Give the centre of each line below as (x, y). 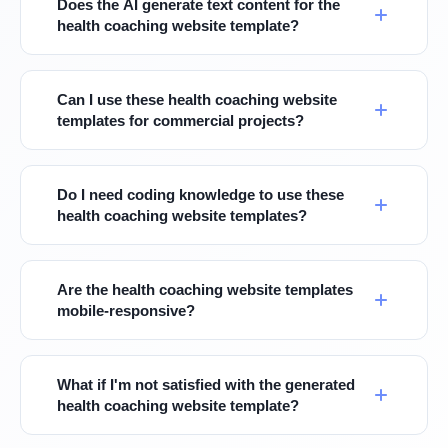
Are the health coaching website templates (205, 289)
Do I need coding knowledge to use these (200, 194)
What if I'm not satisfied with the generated (206, 384)
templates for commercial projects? (180, 120)
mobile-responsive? (126, 310)
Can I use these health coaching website (197, 99)
